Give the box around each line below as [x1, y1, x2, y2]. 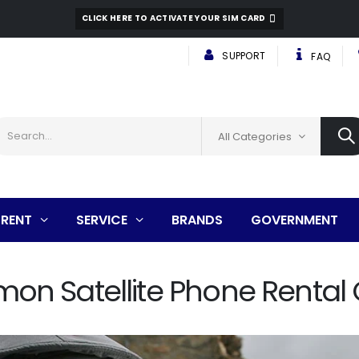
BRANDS [171, 210, 224, 229]
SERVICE [75, 210, 131, 229]
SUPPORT [219, 49, 266, 63]
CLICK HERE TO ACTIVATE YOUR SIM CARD [81, 12, 268, 25]
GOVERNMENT [251, 210, 339, 229]
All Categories [217, 128, 292, 144]
